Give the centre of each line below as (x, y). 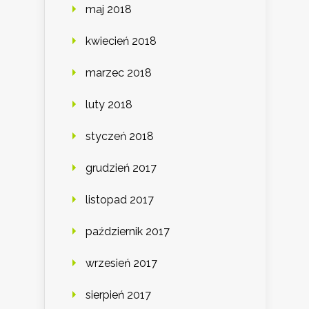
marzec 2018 (119, 72)
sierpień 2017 (118, 295)
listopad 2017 (120, 199)
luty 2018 (109, 104)
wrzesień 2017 (121, 263)
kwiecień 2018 (121, 41)
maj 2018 (109, 9)
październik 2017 (128, 231)
